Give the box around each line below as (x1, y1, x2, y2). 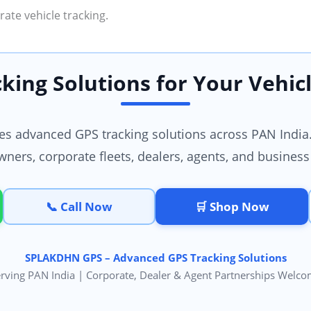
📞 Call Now (46, 199, 112, 215)
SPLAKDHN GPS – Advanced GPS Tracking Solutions (24, 251, 287, 265)
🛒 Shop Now (194, 199, 269, 215)
